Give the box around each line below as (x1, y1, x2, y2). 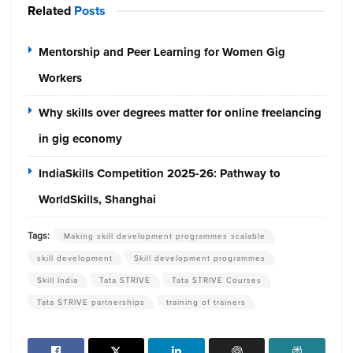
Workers (39, 69, 82, 87)
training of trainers (166, 295, 246, 308)
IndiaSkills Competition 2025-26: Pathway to (39, 164, 281, 182)
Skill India (37, 273, 78, 286)
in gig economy (39, 129, 122, 147)
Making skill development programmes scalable (64, 229, 266, 242)
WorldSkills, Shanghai (39, 190, 156, 208)
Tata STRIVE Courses (172, 273, 262, 286)
